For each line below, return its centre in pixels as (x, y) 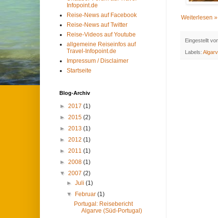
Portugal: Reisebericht (103, 204)
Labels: (194, 52)
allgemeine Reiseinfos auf (101, 44)
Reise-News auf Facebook (102, 15)
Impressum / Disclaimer (98, 61)
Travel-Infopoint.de (91, 51)
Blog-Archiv (75, 93)
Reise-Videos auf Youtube (101, 35)
